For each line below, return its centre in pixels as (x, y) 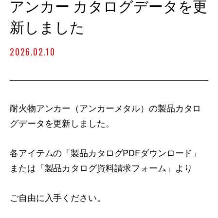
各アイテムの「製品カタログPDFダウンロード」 (106, 152)
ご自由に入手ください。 (58, 197)
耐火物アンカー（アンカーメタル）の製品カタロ (106, 108)
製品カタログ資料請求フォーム (105, 167)
